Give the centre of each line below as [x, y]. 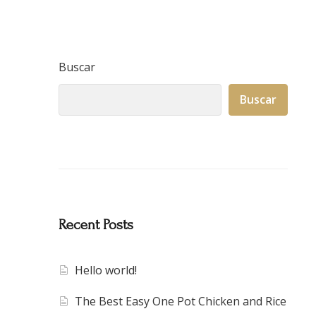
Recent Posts [96, 225]
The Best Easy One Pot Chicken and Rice [181, 302]
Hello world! [106, 271]
